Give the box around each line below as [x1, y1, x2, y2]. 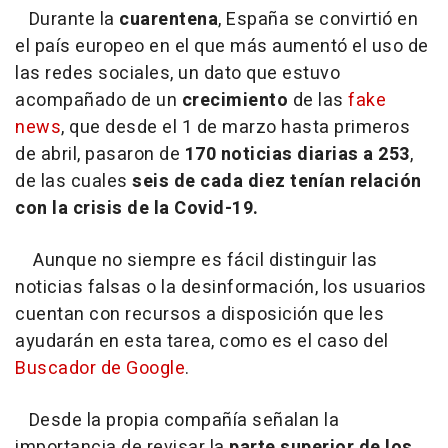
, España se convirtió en [218, 6, 418, 34]
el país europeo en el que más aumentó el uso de [15, 33, 429, 61]
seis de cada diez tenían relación [132, 168, 422, 196]
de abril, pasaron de [15, 141, 185, 169]
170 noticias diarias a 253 [184, 141, 410, 169]
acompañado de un [15, 87, 182, 115]
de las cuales [15, 168, 132, 196]
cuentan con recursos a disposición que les [15, 301, 384, 329]
